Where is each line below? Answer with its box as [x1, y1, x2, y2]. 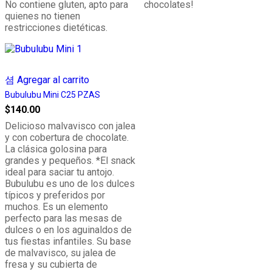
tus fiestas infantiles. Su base [5, 236, 131, 247]
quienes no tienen [5, 10, 80, 22]
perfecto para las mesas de [5, 212, 122, 224]
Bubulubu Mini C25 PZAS [5, 90, 100, 100]
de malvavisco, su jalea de [5, 247, 116, 259]
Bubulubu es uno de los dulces [5, 178, 135, 189]
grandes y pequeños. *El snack [5, 155, 135, 166]
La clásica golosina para [5, 143, 107, 155]
